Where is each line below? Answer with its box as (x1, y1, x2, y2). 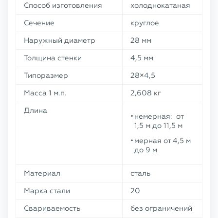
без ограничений (130, 204, 192, 213)
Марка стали (24, 186, 70, 195)
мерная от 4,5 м (134, 136, 191, 145)
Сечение (24, 18, 54, 27)
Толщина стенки (24, 54, 82, 62)
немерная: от (134, 112, 183, 121)
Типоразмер (24, 71, 68, 80)
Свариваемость (24, 204, 80, 213)
